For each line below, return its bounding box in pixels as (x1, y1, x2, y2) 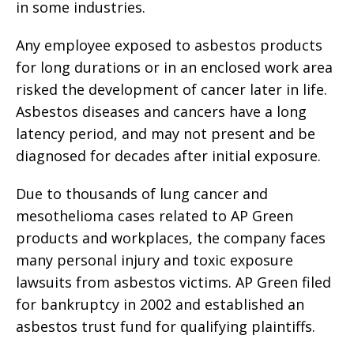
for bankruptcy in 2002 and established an (16, 295, 304, 314)
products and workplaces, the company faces (16, 228, 326, 247)
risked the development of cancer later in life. (16, 80, 327, 99)
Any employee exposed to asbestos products (16, 36, 322, 55)
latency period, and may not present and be (16, 124, 315, 143)
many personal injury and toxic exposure (16, 250, 293, 269)
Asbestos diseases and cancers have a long (16, 102, 307, 121)
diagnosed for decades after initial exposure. (16, 146, 321, 165)
